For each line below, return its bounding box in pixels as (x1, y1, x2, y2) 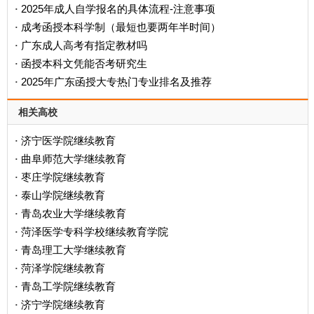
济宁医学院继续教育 (21, 134, 116, 146)
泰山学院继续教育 (21, 189, 105, 201)
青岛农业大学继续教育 (21, 207, 126, 219)
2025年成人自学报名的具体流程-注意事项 (21, 2, 215, 15)
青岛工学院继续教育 (21, 280, 116, 292)
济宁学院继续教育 (21, 298, 105, 310)
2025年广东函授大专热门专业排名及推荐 (21, 75, 212, 88)
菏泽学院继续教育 (21, 261, 105, 274)
